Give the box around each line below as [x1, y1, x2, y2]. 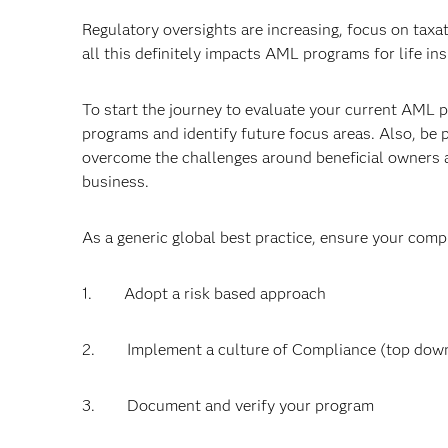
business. [82, 172, 149, 191]
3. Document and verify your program [82, 396, 374, 415]
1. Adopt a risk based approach [82, 284, 326, 303]
